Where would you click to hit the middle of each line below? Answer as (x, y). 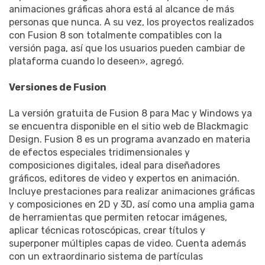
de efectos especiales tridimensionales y (99, 152)
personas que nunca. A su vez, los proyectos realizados (131, 22)
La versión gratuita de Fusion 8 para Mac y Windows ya (130, 113)
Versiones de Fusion (58, 87)
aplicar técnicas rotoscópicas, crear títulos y (107, 230)
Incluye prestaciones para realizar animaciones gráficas (132, 191)
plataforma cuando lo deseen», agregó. (96, 61)
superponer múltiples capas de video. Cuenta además (127, 243)
